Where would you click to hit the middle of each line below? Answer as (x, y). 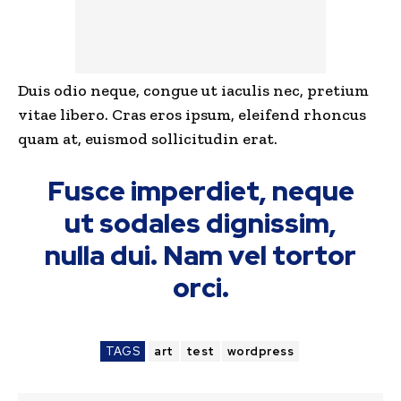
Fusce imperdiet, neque (200, 191)
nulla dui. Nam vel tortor (200, 256)
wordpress (260, 352)
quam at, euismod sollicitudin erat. (148, 139)
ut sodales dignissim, (200, 223)
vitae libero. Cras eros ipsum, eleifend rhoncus (192, 115)
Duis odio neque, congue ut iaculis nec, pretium (193, 91)
